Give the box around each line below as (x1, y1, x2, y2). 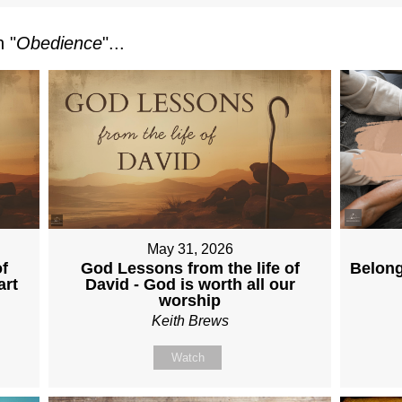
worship (159, 292, 222, 310)
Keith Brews (151, 313, 229, 329)
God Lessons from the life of (80, 259, 300, 278)
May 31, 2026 (146, 241, 233, 258)
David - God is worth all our (84, 275, 295, 294)
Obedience (16, 32, 102, 53)
